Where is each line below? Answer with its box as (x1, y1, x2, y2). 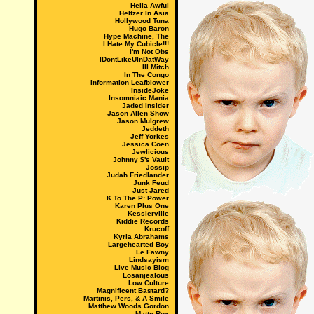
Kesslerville (127, 210, 169, 217)
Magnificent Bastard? (96, 287, 169, 294)
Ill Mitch (142, 63, 169, 71)
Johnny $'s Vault (112, 156, 169, 163)
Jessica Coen (121, 140, 169, 148)
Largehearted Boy (107, 240, 169, 248)
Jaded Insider (121, 102, 169, 109)
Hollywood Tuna (114, 17, 169, 25)
